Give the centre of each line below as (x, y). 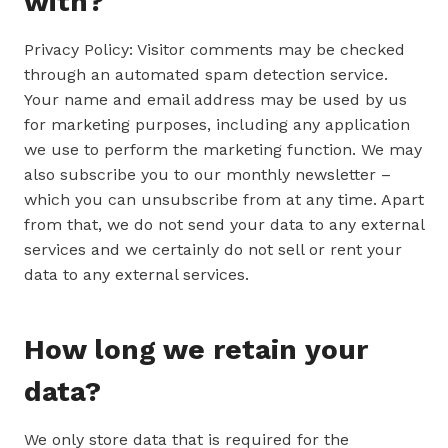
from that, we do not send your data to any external (224, 224)
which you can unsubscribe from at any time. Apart (224, 199)
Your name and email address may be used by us (215, 99)
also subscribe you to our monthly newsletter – (207, 174)
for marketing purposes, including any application (217, 124)
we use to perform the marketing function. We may (223, 149)
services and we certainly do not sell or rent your (213, 249)
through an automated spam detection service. (206, 74)
